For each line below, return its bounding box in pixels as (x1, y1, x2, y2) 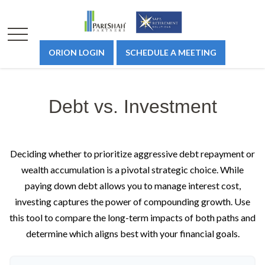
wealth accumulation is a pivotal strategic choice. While (21, 164, 244, 175)
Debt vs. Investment (48, 96, 217, 117)
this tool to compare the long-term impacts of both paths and (9, 212, 256, 223)
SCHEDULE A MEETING (125, 47, 216, 57)
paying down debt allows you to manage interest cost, (24, 180, 241, 191)
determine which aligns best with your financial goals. (25, 228, 240, 239)
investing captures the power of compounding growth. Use (15, 196, 250, 207)
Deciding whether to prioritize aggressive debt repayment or (10, 148, 255, 159)
